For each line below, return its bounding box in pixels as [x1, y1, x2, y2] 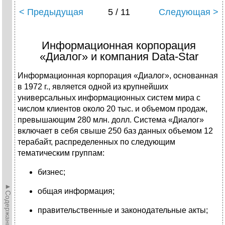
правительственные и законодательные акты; [38, 206, 208, 215]
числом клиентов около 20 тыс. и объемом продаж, [18, 104, 207, 114]
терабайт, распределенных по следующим [18, 138, 175, 147]
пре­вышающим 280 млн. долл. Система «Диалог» [18, 116, 204, 125]
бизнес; [38, 168, 65, 177]
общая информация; [38, 187, 115, 196]
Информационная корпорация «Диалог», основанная [18, 71, 218, 80]
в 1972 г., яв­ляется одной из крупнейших [18, 82, 168, 91]
